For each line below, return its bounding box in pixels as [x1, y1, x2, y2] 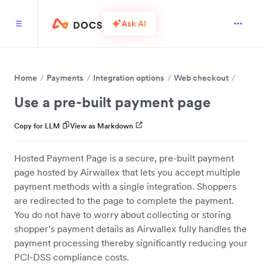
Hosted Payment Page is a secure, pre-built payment [14, 152, 234, 164]
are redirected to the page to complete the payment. [14, 194, 234, 206]
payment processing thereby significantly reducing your [14, 237, 247, 249]
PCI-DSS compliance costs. [14, 251, 129, 263]
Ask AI [121, 18, 146, 29]
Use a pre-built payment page [14, 93, 211, 111]
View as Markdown [70, 121, 133, 130]
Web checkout [174, 72, 229, 83]
